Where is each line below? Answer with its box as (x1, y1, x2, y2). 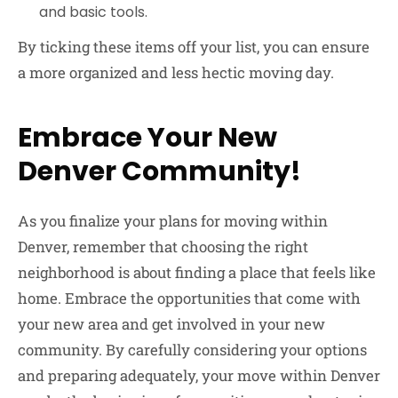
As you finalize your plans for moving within (18, 210, 328, 231)
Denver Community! (18, 152, 301, 190)
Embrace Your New (18, 118, 277, 156)
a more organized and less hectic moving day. (18, 61, 334, 83)
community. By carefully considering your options (18, 338, 367, 360)
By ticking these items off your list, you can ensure (18, 36, 370, 57)
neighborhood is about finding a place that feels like (18, 261, 376, 283)
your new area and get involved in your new (18, 313, 325, 334)
